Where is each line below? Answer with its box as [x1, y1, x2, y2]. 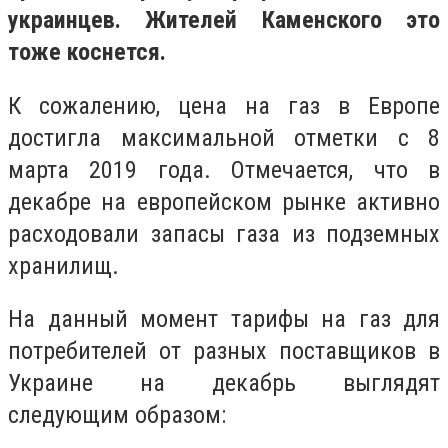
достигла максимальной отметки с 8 [8, 123, 440, 152]
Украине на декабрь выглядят [8, 369, 440, 398]
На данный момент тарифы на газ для [8, 305, 440, 334]
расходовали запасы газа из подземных [8, 219, 440, 248]
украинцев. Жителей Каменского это [8, 6, 440, 34]
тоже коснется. [8, 38, 172, 66]
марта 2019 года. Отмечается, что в [8, 155, 440, 184]
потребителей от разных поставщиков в [8, 337, 440, 366]
